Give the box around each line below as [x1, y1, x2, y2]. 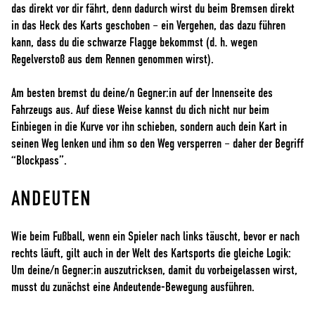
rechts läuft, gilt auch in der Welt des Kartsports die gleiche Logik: [11, 247, 291, 260]
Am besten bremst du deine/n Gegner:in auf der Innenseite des [11, 86, 273, 100]
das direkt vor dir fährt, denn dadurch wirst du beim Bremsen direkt [11, 2, 295, 15]
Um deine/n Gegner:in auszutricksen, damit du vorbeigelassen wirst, [11, 264, 297, 277]
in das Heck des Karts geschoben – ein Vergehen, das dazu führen [11, 19, 285, 32]
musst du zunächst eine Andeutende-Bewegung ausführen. [11, 281, 255, 294]
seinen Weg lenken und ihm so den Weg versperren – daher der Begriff [11, 137, 304, 150]
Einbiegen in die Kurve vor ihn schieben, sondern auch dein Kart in [11, 120, 287, 134]
